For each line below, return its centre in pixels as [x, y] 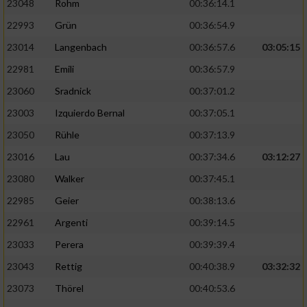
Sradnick [73, 91]
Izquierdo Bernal [90, 113]
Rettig [69, 267]
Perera [69, 245]
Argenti [71, 223]
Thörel [69, 288]
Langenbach [81, 47]
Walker [70, 179]
